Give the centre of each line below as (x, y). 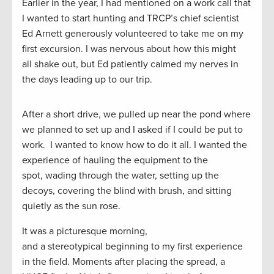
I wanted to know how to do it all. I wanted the (147, 145)
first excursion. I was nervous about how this (117, 49)
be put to (224, 129)
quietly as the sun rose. (74, 206)
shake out (54, 64)
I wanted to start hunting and (84, 18)
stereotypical (76, 246)
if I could (185, 129)
